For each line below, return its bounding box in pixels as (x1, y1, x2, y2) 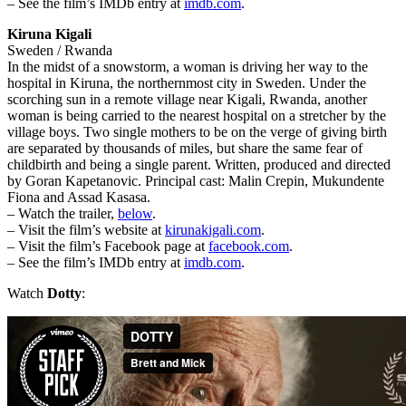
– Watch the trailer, (7, 206, 118, 222)
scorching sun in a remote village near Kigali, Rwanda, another (7, 92, 367, 108)
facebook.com (208, 238, 289, 255)
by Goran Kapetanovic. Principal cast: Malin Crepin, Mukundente (7, 173, 384, 189)
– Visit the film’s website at (7, 222, 165, 238)
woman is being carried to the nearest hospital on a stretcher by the (7, 108, 386, 124)
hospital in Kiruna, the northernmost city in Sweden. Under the (7, 75, 366, 92)
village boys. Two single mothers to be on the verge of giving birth (7, 124, 387, 140)
